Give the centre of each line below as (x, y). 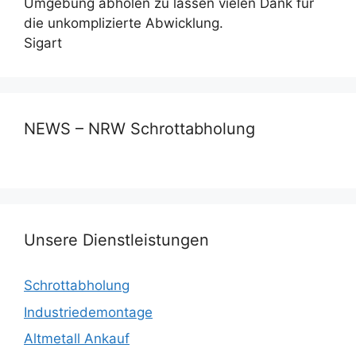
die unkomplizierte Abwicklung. (124, 23)
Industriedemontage (88, 312)
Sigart (43, 43)
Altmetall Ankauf (77, 339)
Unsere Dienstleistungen (116, 240)
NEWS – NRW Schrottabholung (139, 129)
